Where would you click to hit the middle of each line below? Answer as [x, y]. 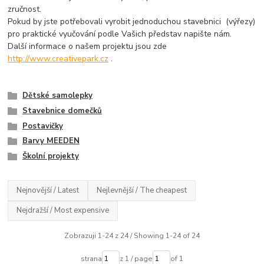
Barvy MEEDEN [51, 141]
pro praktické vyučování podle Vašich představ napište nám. [120, 34]
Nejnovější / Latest [48, 190]
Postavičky [42, 126]
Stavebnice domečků [62, 110]
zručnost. [28, 9]
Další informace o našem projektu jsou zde [88, 46]
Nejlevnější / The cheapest [142, 190]
